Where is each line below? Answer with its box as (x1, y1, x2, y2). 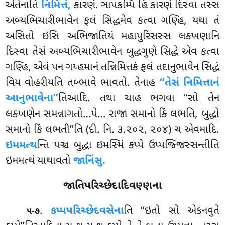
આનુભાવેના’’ (6, 91, 59, 106)
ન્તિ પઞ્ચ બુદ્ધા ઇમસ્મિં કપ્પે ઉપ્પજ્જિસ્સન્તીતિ (37, 138, 219, 153)
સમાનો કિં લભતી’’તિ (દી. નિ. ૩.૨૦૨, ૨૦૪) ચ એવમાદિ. (6, 123, 219, 137)
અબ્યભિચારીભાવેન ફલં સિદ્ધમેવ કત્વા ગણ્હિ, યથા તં (6, 14, 219, 28)
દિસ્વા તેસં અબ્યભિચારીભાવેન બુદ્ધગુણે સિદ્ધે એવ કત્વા (6, 45, 219, 59)
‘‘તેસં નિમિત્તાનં (159, 76, 219, 90)
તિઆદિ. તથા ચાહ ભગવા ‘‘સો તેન (58, 91, 219, 106)
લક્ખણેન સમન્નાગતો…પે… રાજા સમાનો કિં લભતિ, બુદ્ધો (6, 107, 219, 122)
